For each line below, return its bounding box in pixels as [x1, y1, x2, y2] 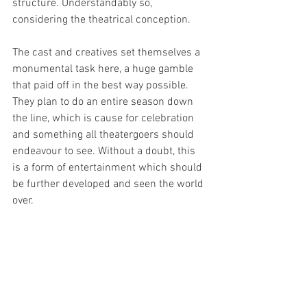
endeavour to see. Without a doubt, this [12, 145, 198, 158]
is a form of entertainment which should [12, 161, 205, 175]
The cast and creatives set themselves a [12, 46, 203, 60]
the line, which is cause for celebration [12, 112, 197, 125]
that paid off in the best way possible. [12, 79, 191, 93]
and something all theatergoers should [12, 128, 197, 142]
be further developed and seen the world [12, 177, 206, 191]
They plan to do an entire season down [12, 95, 196, 109]
